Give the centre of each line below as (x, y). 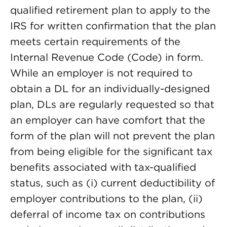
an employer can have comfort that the (108, 120)
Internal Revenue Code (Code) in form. (107, 57)
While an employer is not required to (101, 73)
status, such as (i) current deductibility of (112, 183)
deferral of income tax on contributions (108, 214)
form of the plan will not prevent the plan (112, 136)
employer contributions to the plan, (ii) (106, 199)
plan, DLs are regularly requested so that (112, 104)
